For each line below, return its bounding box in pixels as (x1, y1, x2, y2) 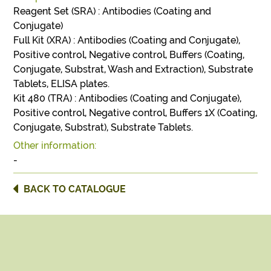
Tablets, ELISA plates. (13, 77, 110, 90)
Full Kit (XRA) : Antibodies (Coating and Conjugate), (13, 34, 241, 46)
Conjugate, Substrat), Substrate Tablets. (13, 121, 194, 133)
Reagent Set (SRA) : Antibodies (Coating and (13, 5, 212, 17)
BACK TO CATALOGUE (24, 183, 126, 195)
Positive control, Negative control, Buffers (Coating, (13, 48, 245, 60)
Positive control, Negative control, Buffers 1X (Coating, (13, 106, 258, 119)
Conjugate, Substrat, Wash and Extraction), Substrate (13, 63, 253, 75)
